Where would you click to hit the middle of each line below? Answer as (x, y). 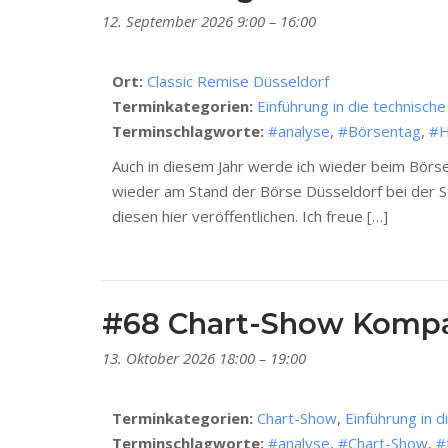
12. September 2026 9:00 (183, 21)
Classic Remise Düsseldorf (238, 81)
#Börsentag (379, 131)
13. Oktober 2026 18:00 (178, 358)
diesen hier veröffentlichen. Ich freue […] (250, 216)
